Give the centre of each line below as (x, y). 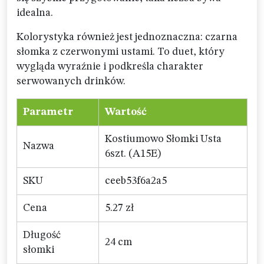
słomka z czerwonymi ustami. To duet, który (121, 52)
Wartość (126, 112)
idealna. (35, 13)
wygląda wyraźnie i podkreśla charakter (110, 67)
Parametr (48, 112)
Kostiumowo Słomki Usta (163, 139)
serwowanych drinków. (71, 81)
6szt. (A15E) (133, 154)
